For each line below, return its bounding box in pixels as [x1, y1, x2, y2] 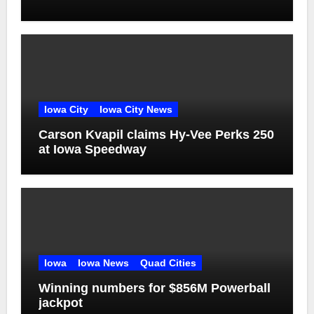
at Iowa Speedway [38, 142, 146, 157]
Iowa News [77, 257, 129, 269]
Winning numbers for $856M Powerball [38, 281, 271, 296]
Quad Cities [139, 257, 196, 269]
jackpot [38, 296, 83, 310]
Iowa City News [99, 104, 172, 116]
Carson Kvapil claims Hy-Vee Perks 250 [38, 128, 274, 142]
